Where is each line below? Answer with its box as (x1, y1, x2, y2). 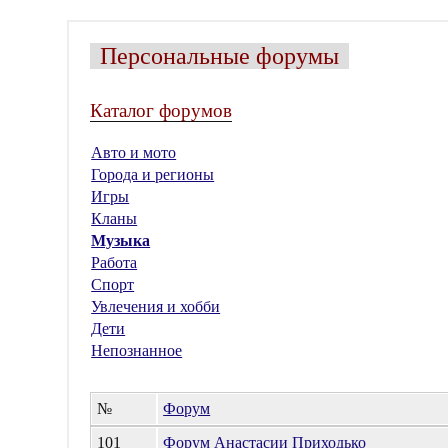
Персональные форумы (100, 43, 340, 69)
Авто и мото (91, 144, 177, 161)
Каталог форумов (90, 100, 233, 121)
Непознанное (91, 342, 183, 359)
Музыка (91, 232, 151, 249)
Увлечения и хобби (91, 298, 221, 315)
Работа (91, 254, 138, 271)
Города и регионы (91, 166, 215, 183)
